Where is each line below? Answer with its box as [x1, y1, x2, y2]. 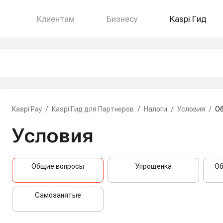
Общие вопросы [31, 162, 84, 170]
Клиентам [37, 13, 75, 24]
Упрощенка [135, 162, 172, 170]
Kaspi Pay [12, 105, 42, 113]
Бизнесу [107, 13, 138, 24]
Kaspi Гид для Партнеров [52, 105, 134, 113]
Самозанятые [34, 191, 81, 199]
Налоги [144, 105, 167, 113]
